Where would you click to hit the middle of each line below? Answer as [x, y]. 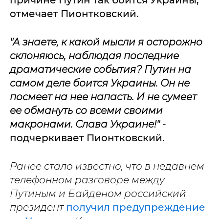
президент [38, 207]
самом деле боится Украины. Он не [100, 83]
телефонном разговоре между [87, 180]
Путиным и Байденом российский [98, 194]
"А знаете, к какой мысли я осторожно [106, 42]
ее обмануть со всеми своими [86, 110]
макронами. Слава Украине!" [85, 124]
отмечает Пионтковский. [74, 14]
